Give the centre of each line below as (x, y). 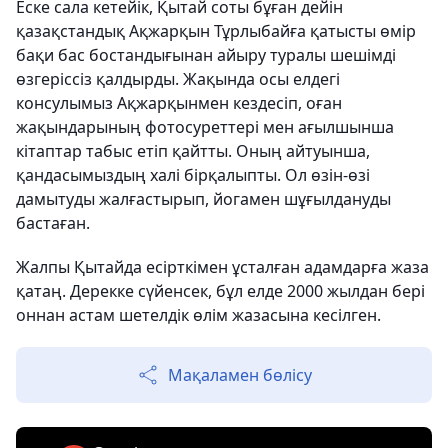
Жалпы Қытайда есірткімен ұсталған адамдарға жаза (222, 267)
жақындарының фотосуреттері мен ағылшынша (205, 127)
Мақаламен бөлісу (240, 375)
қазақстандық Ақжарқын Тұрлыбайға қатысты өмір (216, 31)
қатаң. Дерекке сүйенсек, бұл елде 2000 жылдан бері (220, 291)
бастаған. (53, 223)
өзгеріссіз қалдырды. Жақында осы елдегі (178, 79)
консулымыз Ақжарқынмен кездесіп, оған (179, 103)
